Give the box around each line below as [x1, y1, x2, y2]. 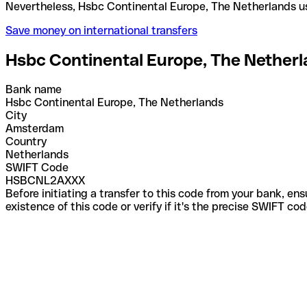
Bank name [5, 82, 62, 96]
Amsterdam [5, 121, 64, 135]
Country [5, 134, 47, 148]
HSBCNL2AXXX [5, 173, 85, 187]
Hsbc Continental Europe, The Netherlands [5, 95, 223, 109]
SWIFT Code [5, 160, 69, 174]
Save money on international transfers [5, 23, 197, 37]
